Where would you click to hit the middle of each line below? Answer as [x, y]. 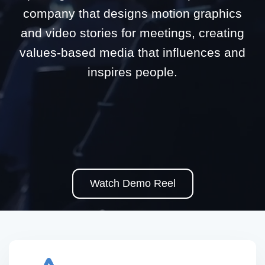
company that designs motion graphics [132, 13]
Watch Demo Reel [132, 183]
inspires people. [132, 72]
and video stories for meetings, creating [132, 33]
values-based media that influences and [132, 52]
